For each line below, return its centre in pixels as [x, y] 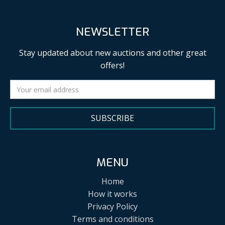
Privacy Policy [113, 206]
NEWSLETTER [113, 32]
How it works [113, 194]
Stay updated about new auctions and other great [113, 53]
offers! [113, 66]
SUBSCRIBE [113, 118]
